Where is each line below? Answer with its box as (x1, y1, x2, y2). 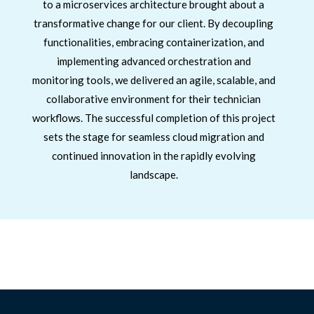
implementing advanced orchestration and (56, 55, 251, 67)
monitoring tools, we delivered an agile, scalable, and (32, 74, 275, 86)
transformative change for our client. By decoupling (34, 17, 274, 29)
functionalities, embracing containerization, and (43, 36, 264, 48)
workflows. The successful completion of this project (32, 111, 275, 124)
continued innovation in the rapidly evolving (51, 149, 256, 162)
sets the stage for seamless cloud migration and (43, 130, 264, 143)
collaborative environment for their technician (46, 93, 261, 105)
